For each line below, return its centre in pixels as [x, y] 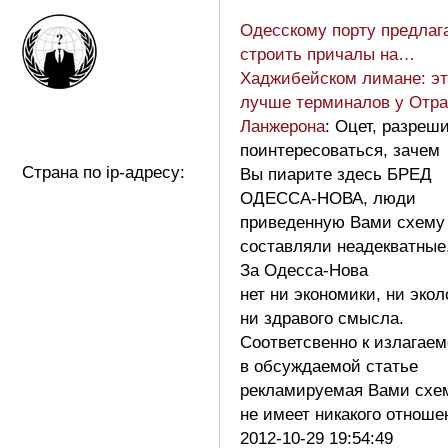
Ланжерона [282, 126]
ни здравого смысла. [322, 318]
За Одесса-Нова [304, 270]
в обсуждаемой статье [329, 366]
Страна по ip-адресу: [103, 172]
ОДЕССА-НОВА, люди [328, 198]
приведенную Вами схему [342, 222]
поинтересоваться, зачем [340, 150]
